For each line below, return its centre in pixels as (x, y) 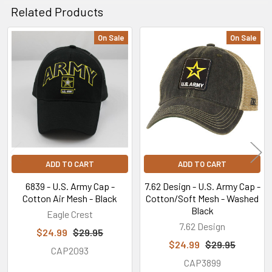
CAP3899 (202, 262)
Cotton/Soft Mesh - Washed (202, 198)
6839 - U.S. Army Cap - (70, 186)
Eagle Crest (70, 214)
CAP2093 (70, 250)
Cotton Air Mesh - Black (70, 198)
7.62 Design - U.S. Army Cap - (202, 186)
